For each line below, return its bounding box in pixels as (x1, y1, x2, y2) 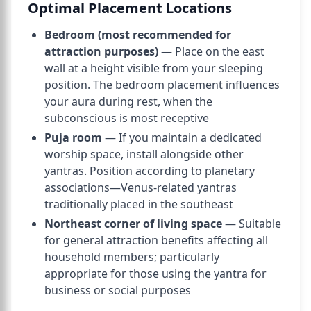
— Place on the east (158, 44, 264, 59)
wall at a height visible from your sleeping (44, 60, 263, 76)
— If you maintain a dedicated (102, 130, 262, 145)
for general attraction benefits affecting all (44, 233, 268, 248)
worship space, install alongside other (44, 146, 244, 162)
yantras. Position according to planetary (44, 163, 255, 178)
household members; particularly (44, 249, 219, 264)
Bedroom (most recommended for (44, 27, 231, 42)
